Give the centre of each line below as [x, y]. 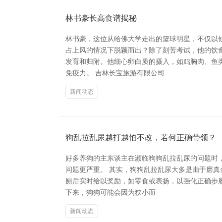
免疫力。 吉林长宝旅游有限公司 [115, 73]
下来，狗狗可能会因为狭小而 [111, 192]
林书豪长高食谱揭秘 [101, 18]
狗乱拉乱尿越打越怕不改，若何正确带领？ [141, 138]
